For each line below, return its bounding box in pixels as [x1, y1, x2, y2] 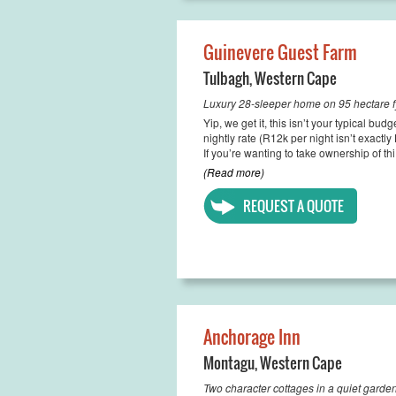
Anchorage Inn [202, 324, 301, 350]
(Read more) [202, 164, 264, 179]
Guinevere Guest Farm [202, 39, 357, 65]
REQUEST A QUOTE [242, 195, 344, 217]
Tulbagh [202, 67, 249, 89]
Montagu [202, 352, 255, 374]
